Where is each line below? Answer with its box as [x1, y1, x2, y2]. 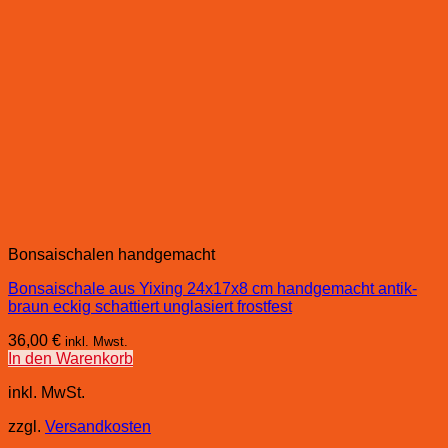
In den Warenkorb [8, 349, 133, 367]
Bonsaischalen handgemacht [8, 245, 215, 263]
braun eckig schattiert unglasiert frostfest [8, 297, 292, 315]
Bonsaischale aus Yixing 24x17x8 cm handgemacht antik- [8, 279, 417, 297]
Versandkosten [45, 417, 151, 435]
